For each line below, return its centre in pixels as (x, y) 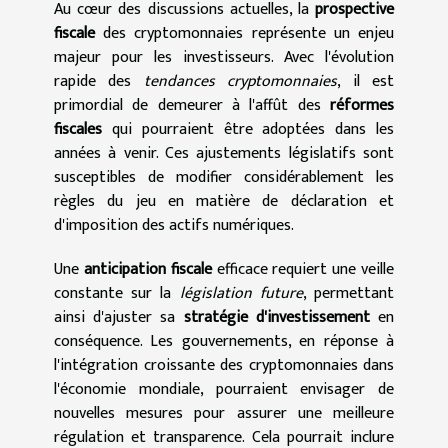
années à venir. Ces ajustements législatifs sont (224, 153)
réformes (362, 105)
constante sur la (117, 293)
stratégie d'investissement (276, 317)
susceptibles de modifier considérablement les (224, 177)
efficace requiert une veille (303, 269)
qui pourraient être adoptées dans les (248, 129)
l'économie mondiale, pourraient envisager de (224, 389)
